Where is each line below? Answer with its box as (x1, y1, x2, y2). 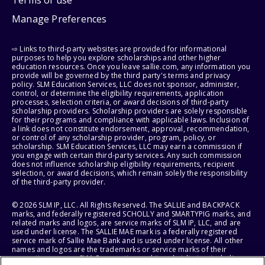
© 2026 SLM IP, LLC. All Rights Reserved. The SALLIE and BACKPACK (12, 199, 240, 210)
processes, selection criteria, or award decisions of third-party (12, 96, 228, 107)
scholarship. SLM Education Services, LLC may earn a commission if (12, 141, 243, 151)
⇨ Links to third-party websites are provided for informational (12, 43, 227, 54)
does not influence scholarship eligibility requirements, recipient (12, 159, 235, 169)
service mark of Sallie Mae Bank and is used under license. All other (12, 235, 244, 245)
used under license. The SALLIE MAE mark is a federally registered (12, 226, 238, 237)
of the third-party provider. (12, 176, 106, 187)
